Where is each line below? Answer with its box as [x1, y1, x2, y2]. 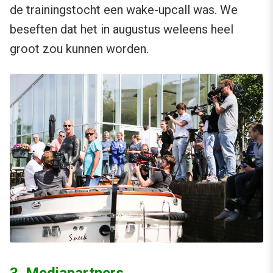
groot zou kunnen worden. [10, 41, 149, 56]
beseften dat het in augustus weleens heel [10, 21, 233, 37]
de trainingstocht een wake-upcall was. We [10, 2, 238, 17]
